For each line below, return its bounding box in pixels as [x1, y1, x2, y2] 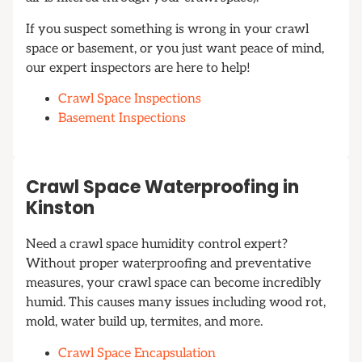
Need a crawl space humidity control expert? [26, 237, 288, 253]
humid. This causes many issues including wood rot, [26, 295, 326, 311]
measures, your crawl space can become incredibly [26, 276, 322, 292]
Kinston [26, 196, 95, 221]
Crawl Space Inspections [58, 91, 201, 107]
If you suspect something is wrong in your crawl [26, 21, 309, 37]
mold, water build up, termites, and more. [26, 314, 263, 330]
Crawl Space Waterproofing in [26, 175, 299, 200]
